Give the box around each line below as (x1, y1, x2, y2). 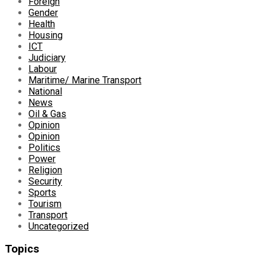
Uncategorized (28, 220, 89, 232)
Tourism (28, 198, 62, 209)
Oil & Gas (28, 108, 66, 119)
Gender (28, 7, 58, 18)
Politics (28, 141, 60, 153)
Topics (5, 243, 39, 256)
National (28, 85, 62, 97)
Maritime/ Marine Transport (28, 74, 141, 86)
